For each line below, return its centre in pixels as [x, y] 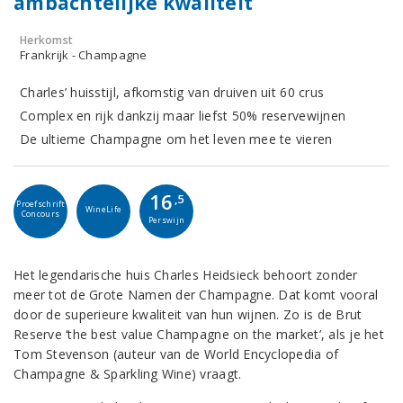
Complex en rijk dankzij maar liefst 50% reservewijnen [183, 116]
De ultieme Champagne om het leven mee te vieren [176, 139]
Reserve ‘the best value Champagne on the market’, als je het [199, 334]
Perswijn [166, 220]
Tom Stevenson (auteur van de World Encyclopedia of [176, 354]
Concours [40, 214]
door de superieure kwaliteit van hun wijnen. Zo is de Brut [188, 314]
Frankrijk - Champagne [84, 55]
